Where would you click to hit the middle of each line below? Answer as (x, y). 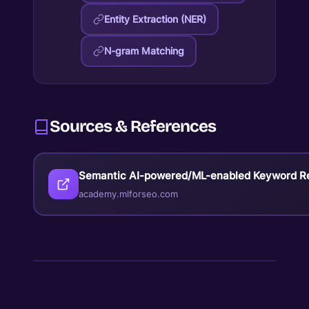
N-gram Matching (144, 51)
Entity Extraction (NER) (155, 19)
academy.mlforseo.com (128, 194)
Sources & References (133, 127)
